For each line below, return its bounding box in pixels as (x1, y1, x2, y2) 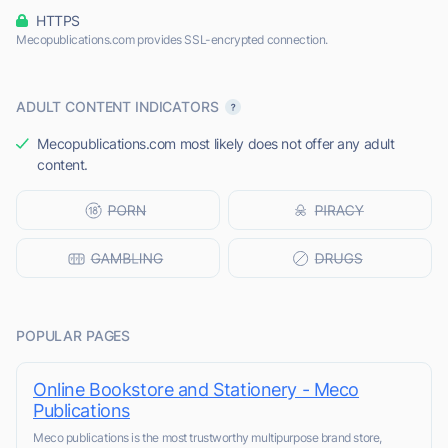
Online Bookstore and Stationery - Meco (33, 379, 360, 401)
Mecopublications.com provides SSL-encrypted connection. (16, 32, 328, 48)
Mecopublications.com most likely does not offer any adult (37, 135, 395, 153)
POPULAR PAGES (16, 327, 131, 345)
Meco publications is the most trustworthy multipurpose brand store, (33, 430, 382, 446)
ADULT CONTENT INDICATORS (16, 98, 219, 116)
